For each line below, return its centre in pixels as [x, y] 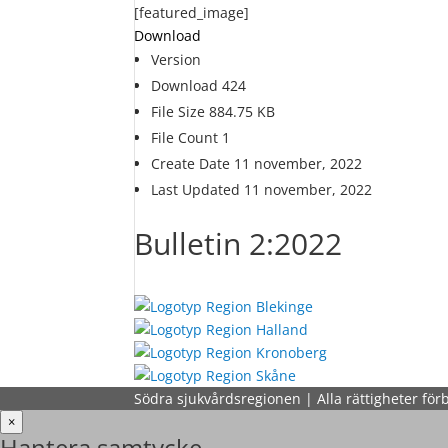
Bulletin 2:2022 [238, 243]
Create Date [193, 163]
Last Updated [198, 189]
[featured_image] [192, 12]
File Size [180, 111]
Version [176, 59]
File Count [187, 137]
